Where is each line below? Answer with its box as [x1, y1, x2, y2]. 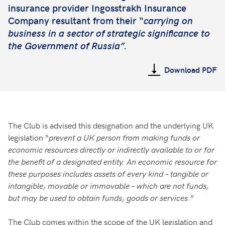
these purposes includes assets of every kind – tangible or [8, 168, 208, 179]
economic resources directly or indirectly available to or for [8, 144, 214, 155]
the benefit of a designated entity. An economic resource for [8, 156, 217, 167]
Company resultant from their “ [8, 14, 144, 27]
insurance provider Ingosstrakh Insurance [8, 1, 186, 14]
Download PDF [164, 64, 217, 75]
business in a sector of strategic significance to [8, 26, 210, 39]
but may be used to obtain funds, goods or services [8, 192, 188, 203]
